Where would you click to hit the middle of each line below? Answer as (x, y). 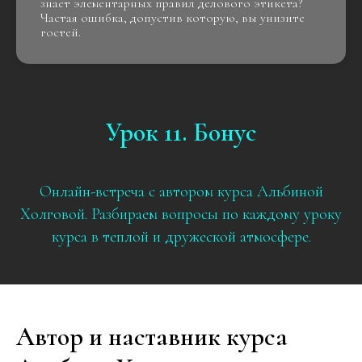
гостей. (61, 32)
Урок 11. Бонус (181, 132)
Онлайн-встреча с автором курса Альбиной (181, 192)
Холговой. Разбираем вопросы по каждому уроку (181, 214)
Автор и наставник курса (152, 337)
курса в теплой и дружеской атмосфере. (181, 237)
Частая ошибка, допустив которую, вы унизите (173, 18)
